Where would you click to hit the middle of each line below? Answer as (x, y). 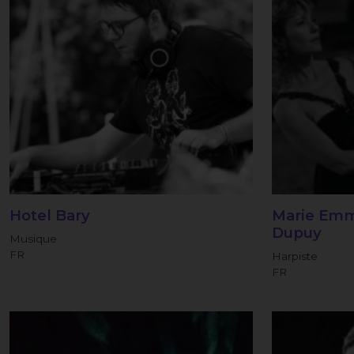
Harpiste (295, 256)
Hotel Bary (50, 215)
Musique (33, 238)
